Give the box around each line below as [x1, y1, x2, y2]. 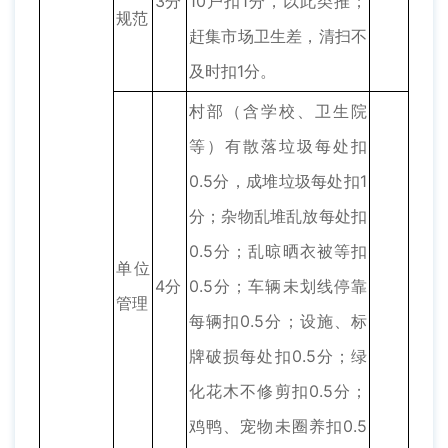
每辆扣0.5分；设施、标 [189, 311, 367, 332]
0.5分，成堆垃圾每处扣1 [189, 171, 367, 192]
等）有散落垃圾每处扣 [189, 136, 367, 157]
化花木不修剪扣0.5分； [189, 381, 367, 402]
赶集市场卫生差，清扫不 [189, 26, 367, 47]
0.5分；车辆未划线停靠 [189, 276, 367, 297]
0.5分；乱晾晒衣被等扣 [189, 241, 367, 262]
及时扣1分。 [189, 61, 276, 82]
